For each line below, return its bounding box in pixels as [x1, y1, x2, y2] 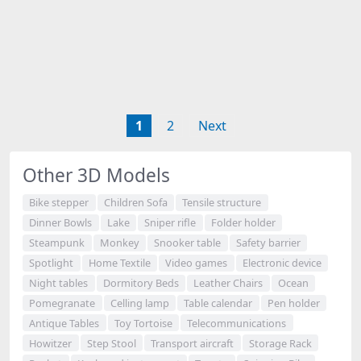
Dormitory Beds [102, 276, 179, 291]
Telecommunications [187, 315, 287, 330]
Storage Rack [248, 335, 312, 351]
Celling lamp [110, 295, 169, 310]
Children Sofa [103, 195, 168, 210]
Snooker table [154, 235, 222, 251]
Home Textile [88, 255, 151, 271]
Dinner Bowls [29, 215, 93, 230]
